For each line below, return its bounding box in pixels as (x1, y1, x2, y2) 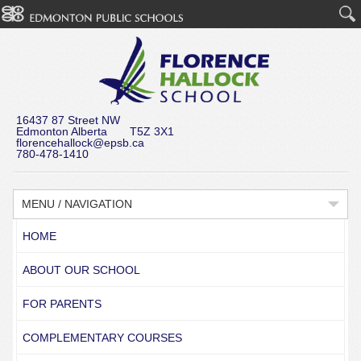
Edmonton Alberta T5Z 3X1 (15, 125, 174, 138)
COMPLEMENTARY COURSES (22, 331, 182, 344)
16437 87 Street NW (15, 114, 120, 127)
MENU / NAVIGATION (21, 197, 132, 210)
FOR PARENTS (22, 297, 102, 310)
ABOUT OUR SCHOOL (22, 263, 140, 276)
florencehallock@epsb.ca (15, 136, 144, 149)
